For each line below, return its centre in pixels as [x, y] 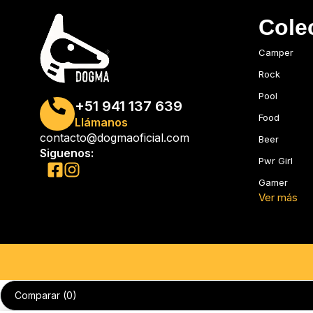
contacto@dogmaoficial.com [115, 138]
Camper [276, 52]
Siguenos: [67, 153]
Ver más [278, 197]
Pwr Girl [275, 161]
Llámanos [101, 122]
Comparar [37, 295]
